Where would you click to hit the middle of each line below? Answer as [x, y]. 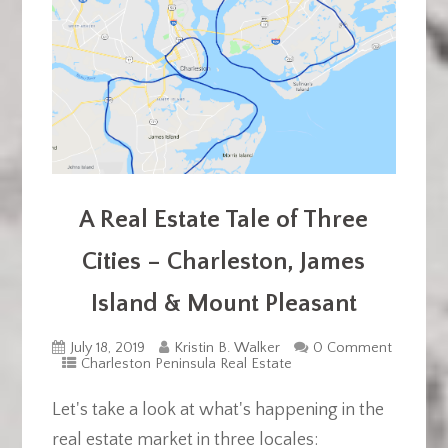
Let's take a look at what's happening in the [217, 409]
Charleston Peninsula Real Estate [186, 363]
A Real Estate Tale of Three [224, 219]
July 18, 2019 [107, 347]
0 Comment [352, 347]
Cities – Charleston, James [224, 261]
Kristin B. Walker [226, 347]
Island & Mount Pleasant [223, 303]
